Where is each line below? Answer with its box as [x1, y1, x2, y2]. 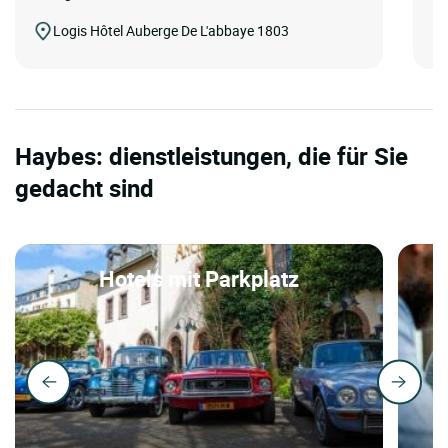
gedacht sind [15, 171, 154, 204]
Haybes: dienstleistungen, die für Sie [15, 139, 408, 172]
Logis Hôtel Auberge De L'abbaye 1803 [53, 20, 289, 40]
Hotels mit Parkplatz [99, 263, 299, 293]
